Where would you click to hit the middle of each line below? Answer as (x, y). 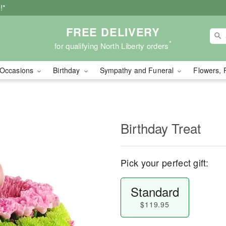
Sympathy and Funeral (138, 70)
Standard (155, 191)
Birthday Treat (161, 128)
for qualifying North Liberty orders (112, 45)
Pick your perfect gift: (164, 162)
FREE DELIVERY (113, 32)
